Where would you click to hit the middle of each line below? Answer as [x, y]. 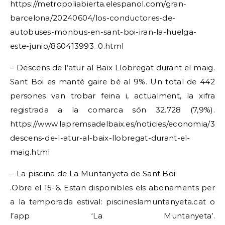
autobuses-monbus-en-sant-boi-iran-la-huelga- [103, 32]
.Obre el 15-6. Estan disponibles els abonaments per [113, 188]
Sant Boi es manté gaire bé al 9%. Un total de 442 [113, 82]
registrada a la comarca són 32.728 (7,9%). [113, 110]
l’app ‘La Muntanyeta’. [113, 216]
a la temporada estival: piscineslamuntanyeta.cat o [113, 202]
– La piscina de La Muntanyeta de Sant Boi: [94, 174]
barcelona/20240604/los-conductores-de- [93, 18]
